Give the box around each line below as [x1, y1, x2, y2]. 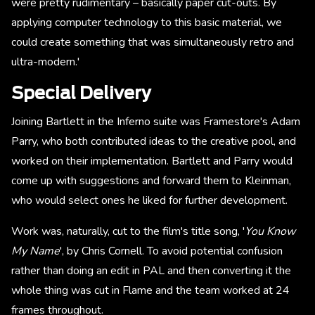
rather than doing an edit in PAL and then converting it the [11, 263, 291, 279]
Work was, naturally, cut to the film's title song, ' [11, 224, 245, 240]
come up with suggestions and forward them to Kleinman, [11, 173, 291, 189]
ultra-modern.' [11, 54, 79, 70]
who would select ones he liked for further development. [11, 193, 288, 209]
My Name [11, 243, 60, 259]
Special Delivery [11, 86, 150, 103]
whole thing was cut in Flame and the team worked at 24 [11, 283, 290, 299]
